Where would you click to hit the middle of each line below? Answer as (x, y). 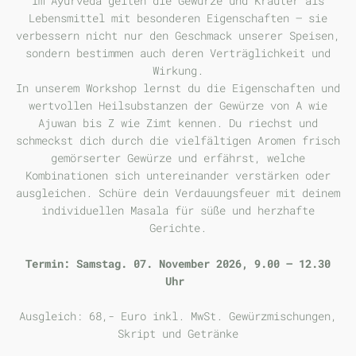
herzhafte (286, 211)
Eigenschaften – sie (267, 18)
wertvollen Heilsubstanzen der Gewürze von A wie (178, 106)
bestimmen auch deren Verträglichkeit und (203, 53)
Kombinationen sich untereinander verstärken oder (178, 176)
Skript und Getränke (178, 333)
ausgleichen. (57, 193)
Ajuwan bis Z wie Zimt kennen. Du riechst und (178, 123)
